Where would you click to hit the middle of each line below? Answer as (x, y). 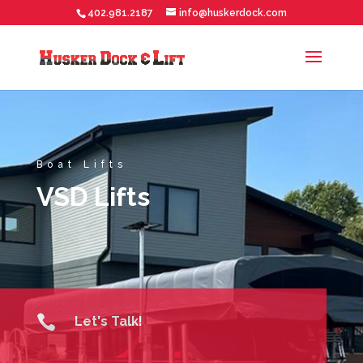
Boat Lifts (81, 164)
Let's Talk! (108, 321)
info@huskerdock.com (233, 13)
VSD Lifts (93, 196)
